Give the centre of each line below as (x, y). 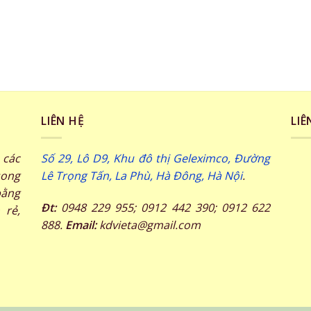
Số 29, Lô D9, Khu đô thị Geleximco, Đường (155, 159)
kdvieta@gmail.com (150, 225)
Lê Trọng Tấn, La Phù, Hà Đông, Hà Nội (141, 176)
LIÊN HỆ (62, 120)
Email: (82, 225)
